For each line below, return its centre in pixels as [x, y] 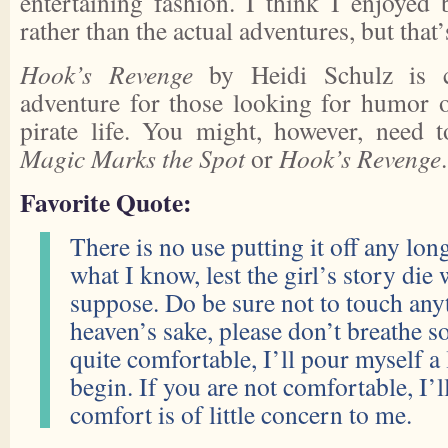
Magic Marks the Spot [132, 158]
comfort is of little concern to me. [241, 414]
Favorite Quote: [106, 202]
